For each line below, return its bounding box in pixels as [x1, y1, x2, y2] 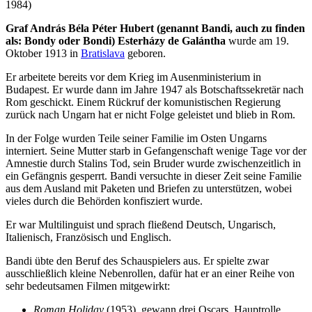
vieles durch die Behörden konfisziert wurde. [6, 194, 203, 207]
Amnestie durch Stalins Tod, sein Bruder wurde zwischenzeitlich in [6, 157, 301, 169]
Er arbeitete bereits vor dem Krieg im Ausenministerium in [6, 70, 261, 83]
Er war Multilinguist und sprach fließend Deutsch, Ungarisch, [6, 218, 276, 231]
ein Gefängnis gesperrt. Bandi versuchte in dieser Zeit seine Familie [6, 169, 302, 182]
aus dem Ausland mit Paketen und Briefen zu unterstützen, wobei [6, 182, 292, 194]
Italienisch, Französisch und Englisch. [6, 231, 171, 243]
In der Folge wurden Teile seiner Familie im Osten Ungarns [6, 132, 267, 144]
